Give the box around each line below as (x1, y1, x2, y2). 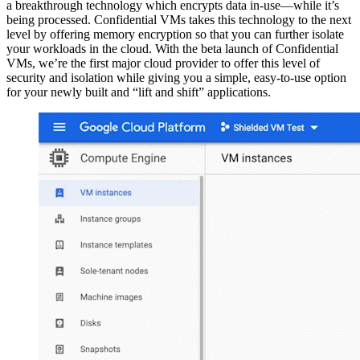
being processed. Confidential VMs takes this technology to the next (6, 13, 351, 27)
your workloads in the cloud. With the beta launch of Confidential (6, 42, 338, 56)
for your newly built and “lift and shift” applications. (6, 85, 271, 100)
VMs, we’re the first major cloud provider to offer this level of (6, 56, 320, 71)
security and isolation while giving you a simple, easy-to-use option (6, 71, 346, 85)
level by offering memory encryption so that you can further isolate (6, 27, 344, 42)
